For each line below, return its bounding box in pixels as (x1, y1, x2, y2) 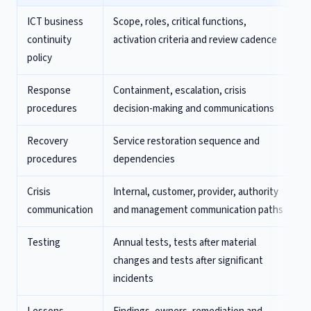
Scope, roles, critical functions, (113, 15, 246, 29)
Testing (27, 235, 60, 250)
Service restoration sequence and (113, 134, 260, 149)
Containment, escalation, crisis (113, 83, 246, 98)
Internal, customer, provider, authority (113, 185, 278, 199)
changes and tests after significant (113, 253, 263, 268)
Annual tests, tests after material (113, 235, 256, 250)
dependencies (113, 152, 175, 167)
